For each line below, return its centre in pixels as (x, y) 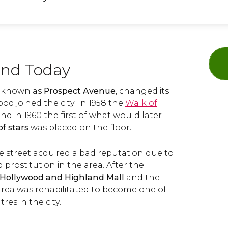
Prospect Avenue (80, 91)
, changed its (142, 91)
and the (142, 177)
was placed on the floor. (81, 127)
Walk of (141, 103)
